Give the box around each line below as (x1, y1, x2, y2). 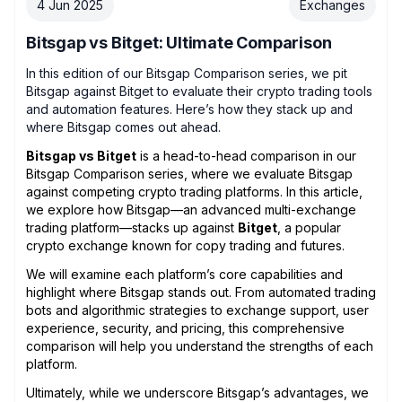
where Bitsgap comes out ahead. (26, 118, 221, 135)
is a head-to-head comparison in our (136, 147, 356, 163)
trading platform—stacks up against (26, 219, 238, 235)
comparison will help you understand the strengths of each (26, 337, 373, 354)
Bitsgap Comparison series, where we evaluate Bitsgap (26, 165, 353, 181)
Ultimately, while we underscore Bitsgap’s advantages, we (26, 384, 369, 400)
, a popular (277, 219, 341, 235)
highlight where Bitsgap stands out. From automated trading (26, 284, 376, 300)
